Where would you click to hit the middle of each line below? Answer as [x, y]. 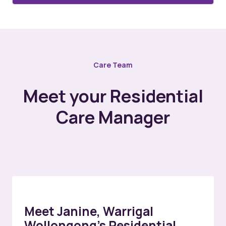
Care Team [113, 65]
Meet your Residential [113, 96]
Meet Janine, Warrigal [89, 211]
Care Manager [113, 117]
